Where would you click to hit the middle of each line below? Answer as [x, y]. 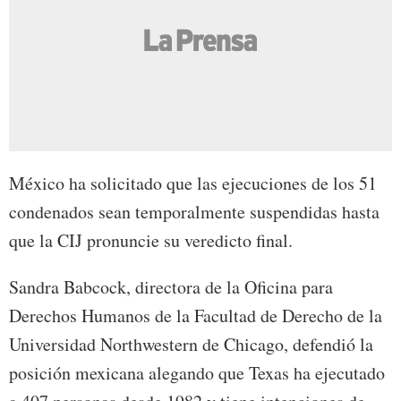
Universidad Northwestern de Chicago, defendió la [191, 345]
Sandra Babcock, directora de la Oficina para [171, 287]
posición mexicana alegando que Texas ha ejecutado [197, 373]
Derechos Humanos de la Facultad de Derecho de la [196, 316]
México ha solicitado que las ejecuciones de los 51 [193, 183]
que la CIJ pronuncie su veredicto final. [151, 241]
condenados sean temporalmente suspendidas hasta [194, 212]
